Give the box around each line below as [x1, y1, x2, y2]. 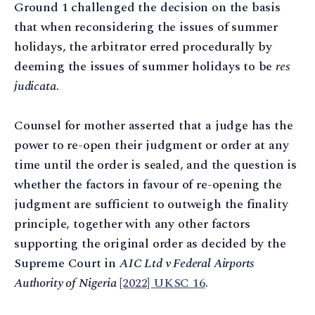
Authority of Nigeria [14, 274, 117, 293]
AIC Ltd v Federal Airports [119, 254, 255, 274]
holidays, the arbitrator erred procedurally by [14, 37, 272, 56]
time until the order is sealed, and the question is [14, 155, 297, 175]
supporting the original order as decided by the [14, 234, 286, 254]
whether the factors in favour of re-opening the [14, 175, 282, 195]
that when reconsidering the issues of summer [14, 17, 278, 37]
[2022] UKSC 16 [120, 274, 205, 293]
